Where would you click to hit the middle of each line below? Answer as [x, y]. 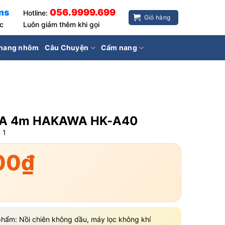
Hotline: [37, 13]
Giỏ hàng [157, 17]
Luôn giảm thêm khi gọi [62, 24]
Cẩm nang [119, 47]
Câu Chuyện [67, 47]
